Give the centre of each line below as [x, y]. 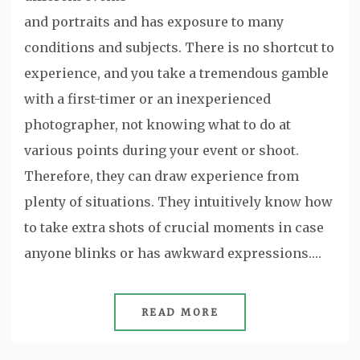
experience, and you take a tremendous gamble [176, 73]
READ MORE [180, 312]
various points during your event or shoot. [162, 150]
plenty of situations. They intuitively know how [178, 201]
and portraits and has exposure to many [154, 21]
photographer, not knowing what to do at [157, 124]
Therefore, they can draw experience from [162, 176]
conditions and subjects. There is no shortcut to [179, 47]
